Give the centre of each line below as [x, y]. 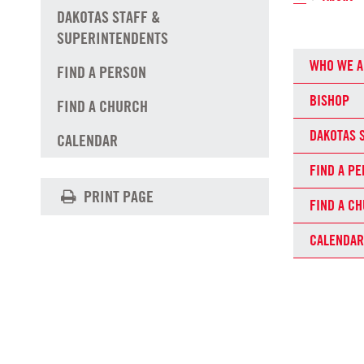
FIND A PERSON [102, 73]
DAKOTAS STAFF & [108, 17]
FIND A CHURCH [102, 107]
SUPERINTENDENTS [113, 39]
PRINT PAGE [117, 197]
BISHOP [329, 100]
